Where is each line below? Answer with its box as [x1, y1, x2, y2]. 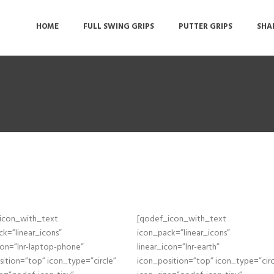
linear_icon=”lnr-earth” [137, 240, 220, 254]
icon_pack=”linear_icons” [137, 226, 230, 240]
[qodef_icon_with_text [137, 212, 226, 226]
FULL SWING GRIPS [83, 20, 155, 34]
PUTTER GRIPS [179, 20, 233, 34]
